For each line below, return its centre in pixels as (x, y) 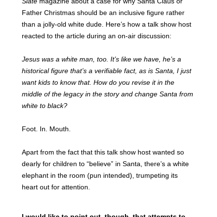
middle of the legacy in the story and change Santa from (107, 94)
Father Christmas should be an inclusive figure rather (103, 13)
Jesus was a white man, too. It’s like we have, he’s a (101, 59)
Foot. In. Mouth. (46, 129)
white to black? (44, 106)
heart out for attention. (56, 187)
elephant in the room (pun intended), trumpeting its (100, 175)
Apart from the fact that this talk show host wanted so (103, 152)
